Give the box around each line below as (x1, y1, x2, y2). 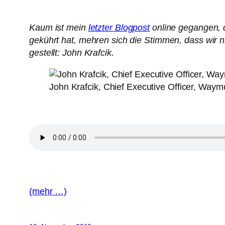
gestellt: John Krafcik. (29, 48, 114, 58)
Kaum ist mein (29, 23, 88, 33)
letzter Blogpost (88, 23, 150, 33)
